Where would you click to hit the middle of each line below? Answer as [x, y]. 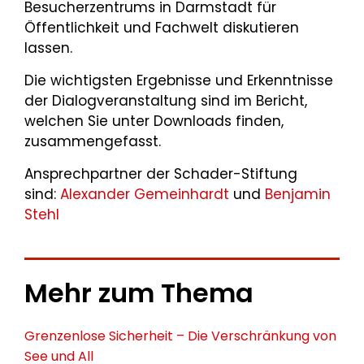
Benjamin [298, 195]
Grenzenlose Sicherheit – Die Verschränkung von [180, 336]
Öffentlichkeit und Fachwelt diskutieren [162, 28]
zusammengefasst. [93, 142]
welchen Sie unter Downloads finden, [154, 121]
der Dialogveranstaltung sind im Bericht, [166, 101]
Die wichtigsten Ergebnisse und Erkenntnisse [179, 81]
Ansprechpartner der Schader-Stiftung [161, 174]
